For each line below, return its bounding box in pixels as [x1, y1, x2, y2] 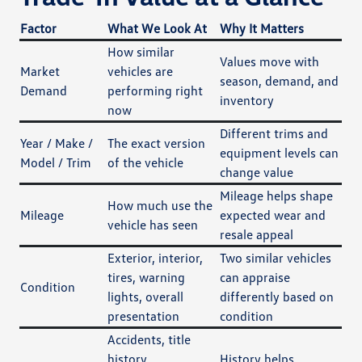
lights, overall [107, 288, 184, 305]
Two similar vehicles [220, 249, 332, 266]
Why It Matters [220, 19, 305, 36]
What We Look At [107, 19, 208, 36]
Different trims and [220, 124, 329, 141]
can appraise [220, 268, 291, 285]
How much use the [107, 196, 213, 213]
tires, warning [107, 268, 186, 285]
